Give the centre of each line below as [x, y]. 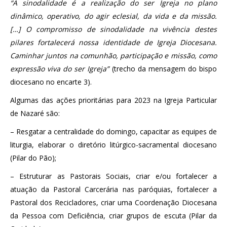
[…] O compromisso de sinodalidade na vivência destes [113, 29]
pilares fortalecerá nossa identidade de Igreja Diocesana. [113, 42]
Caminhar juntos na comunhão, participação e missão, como [113, 55]
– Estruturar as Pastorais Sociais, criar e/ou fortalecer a [113, 176]
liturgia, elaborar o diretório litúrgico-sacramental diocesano [113, 144]
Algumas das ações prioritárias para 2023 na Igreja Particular [113, 100]
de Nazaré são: [35, 113]
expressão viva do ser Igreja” [60, 68]
